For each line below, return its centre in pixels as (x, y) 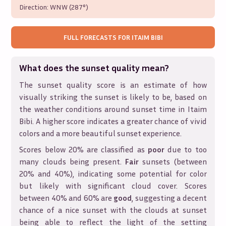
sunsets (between (173, 161)
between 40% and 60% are (67, 198)
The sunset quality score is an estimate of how (113, 85)
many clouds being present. (72, 161)
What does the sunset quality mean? (94, 68)
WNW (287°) (69, 7)
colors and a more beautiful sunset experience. (101, 133)
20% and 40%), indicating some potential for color (113, 174)
